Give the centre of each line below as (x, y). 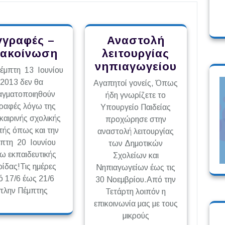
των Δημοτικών (136, 143)
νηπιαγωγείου (136, 67)
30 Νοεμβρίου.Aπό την (136, 180)
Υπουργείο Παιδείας (136, 107)
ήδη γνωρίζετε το (136, 95)
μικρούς (136, 216)
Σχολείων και (136, 155)
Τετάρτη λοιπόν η (136, 192)
